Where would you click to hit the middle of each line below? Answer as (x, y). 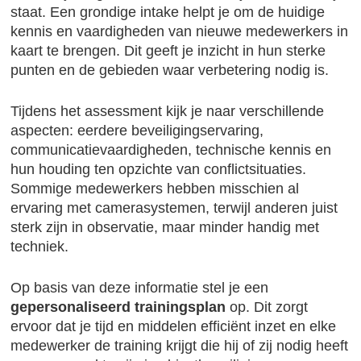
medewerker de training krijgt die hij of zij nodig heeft (180, 346)
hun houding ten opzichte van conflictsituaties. (159, 169)
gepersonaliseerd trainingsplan (118, 307)
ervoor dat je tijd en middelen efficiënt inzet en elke (174, 326)
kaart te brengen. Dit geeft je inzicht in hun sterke (168, 51)
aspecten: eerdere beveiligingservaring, (137, 131)
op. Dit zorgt (267, 307)
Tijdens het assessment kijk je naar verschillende (168, 111)
